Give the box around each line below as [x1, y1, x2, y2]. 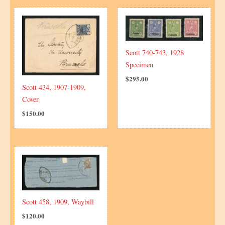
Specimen [125, 59, 153, 69]
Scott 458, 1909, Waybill [22, 197, 94, 207]
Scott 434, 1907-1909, [22, 82, 86, 92]
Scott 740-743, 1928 [125, 47, 184, 57]
